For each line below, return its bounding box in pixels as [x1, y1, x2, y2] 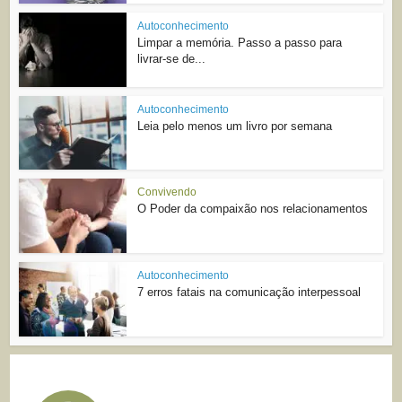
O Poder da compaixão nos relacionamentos [137, 202, 369, 216]
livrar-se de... [137, 51, 206, 66]
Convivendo [137, 186, 197, 199]
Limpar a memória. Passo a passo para [137, 35, 343, 49]
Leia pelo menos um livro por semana [137, 118, 333, 133]
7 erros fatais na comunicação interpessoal [137, 285, 362, 300]
